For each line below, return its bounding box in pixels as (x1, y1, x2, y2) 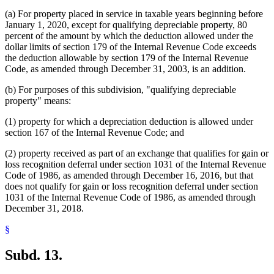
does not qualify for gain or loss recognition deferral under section (5, 181, 258, 192)
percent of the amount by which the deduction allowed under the (5, 31, 253, 42)
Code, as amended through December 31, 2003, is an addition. (5, 64, 246, 75)
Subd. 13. (5, 247, 62, 264)
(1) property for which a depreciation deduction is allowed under (5, 116, 253, 127)
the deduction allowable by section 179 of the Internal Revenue (5, 53, 248, 64)
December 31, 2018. (5, 203, 84, 214)
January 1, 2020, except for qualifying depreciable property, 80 (5, 20, 247, 31)
